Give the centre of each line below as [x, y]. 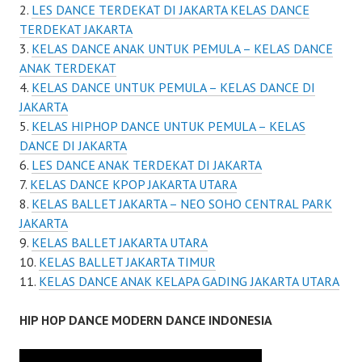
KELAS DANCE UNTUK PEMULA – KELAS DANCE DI [173, 88]
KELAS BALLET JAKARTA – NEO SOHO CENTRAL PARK [182, 204]
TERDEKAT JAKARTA [76, 29]
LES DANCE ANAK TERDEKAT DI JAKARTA [147, 165]
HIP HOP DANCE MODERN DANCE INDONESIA [146, 320]
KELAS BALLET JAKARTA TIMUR [127, 262]
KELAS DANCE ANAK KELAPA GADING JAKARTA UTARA [189, 282]
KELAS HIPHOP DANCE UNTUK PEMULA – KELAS [168, 126]
